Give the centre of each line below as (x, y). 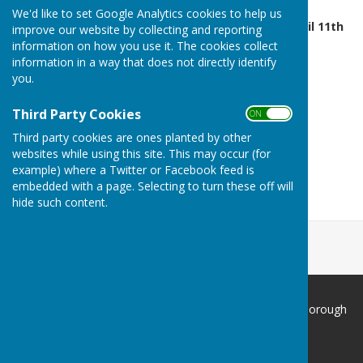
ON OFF (267, 113)
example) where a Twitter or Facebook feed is (133, 169)
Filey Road (179, 326)
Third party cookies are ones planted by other (132, 137)
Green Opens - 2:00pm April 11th (248, 26)
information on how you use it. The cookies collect (145, 45)
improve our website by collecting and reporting (137, 29)
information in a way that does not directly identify (144, 62)
